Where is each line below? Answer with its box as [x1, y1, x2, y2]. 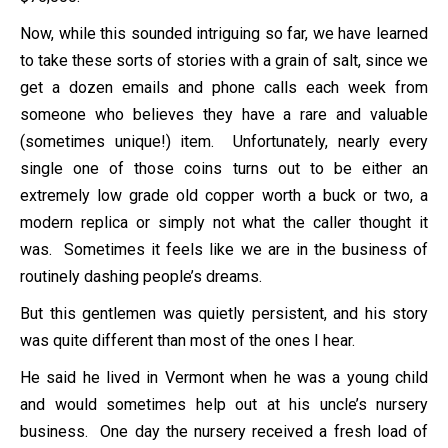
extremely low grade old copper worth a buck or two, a [20, 185, 428, 205]
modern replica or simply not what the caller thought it [20, 212, 428, 232]
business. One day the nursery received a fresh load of [20, 421, 428, 441]
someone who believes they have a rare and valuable [20, 104, 428, 124]
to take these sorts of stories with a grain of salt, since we [20, 50, 428, 70]
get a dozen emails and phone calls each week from [20, 77, 428, 97]
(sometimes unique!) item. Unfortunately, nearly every [20, 131, 428, 151]
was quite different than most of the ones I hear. [20, 330, 355, 350]
